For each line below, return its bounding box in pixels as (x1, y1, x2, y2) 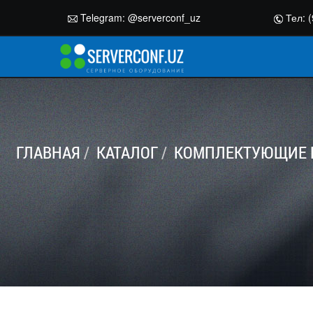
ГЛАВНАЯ (16, 141, 80, 163)
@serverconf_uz (128, 10, 201, 24)
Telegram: (78, 10, 128, 24)
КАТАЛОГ (96, 141, 158, 163)
